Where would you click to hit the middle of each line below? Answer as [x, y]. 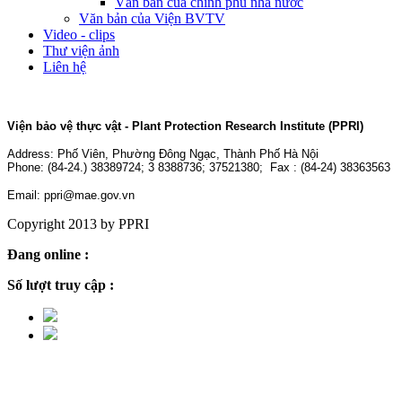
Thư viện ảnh [81, 50]
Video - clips [79, 34]
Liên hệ [65, 66]
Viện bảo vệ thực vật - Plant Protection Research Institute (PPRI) [185, 126]
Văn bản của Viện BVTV [152, 18]
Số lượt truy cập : [61, 284]
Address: [32, 153]
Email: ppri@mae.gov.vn [71, 195]
